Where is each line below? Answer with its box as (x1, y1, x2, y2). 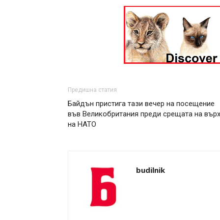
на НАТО (68, 120, 96, 129)
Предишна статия (68, 86, 117, 93)
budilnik (136, 165, 165, 175)
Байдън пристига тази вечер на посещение (68, 99, 215, 108)
